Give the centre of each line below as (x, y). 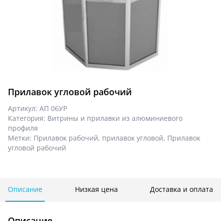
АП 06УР (53, 109)
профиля (23, 128)
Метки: (21, 138)
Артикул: (24, 109)
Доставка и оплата (182, 189)
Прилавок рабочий (66, 138)
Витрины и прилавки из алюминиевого (115, 118)
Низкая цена (96, 189)
